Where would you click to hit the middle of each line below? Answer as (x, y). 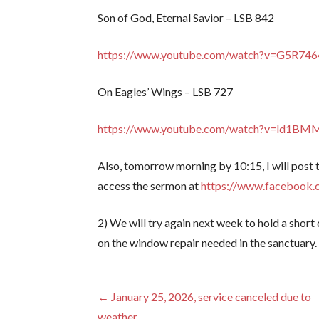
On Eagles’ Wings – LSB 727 (166, 92)
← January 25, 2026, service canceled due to (205, 297)
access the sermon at (150, 186)
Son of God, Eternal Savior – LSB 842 (186, 18)
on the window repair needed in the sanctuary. (208, 243)
